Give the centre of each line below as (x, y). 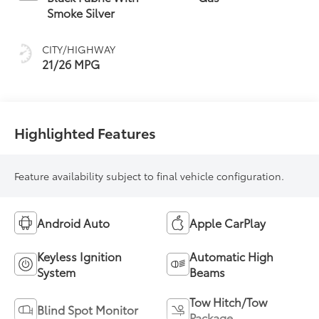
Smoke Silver (81, 12)
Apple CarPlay (228, 222)
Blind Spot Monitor (88, 309)
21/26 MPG (71, 63)
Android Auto (74, 222)
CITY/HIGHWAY (79, 49)
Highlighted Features (85, 132)
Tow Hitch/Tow (228, 301)
